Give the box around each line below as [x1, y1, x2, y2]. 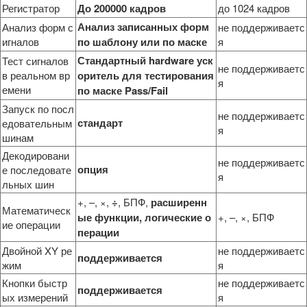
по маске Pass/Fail [77, 82, 168, 98]
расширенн [151, 194, 207, 210]
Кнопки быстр [2, 275, 67, 290]
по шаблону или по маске [77, 34, 207, 49]
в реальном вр [2, 67, 70, 82]
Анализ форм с [2, 19, 73, 34]
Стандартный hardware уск [77, 52, 213, 68]
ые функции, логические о [77, 209, 211, 225]
